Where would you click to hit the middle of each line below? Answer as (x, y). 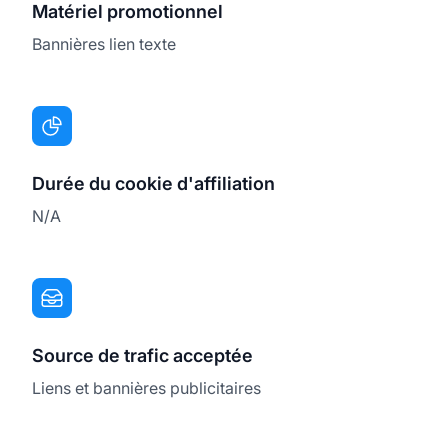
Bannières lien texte (104, 43)
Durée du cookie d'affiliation (153, 183)
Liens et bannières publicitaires (146, 387)
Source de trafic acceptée (142, 355)
